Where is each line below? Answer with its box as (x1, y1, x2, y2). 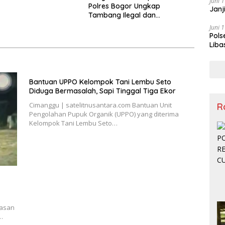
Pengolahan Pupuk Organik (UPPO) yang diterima (29, 109, 179, 119)
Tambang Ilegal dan (88, 11, 156, 20)
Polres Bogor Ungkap (88, 2, 160, 11)
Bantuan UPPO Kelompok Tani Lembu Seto (29, 77, 171, 87)
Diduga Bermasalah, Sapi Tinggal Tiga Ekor (29, 86, 176, 96)
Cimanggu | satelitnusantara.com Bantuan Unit (29, 100, 172, 110)
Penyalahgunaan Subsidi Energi (88, 20, 193, 29)
